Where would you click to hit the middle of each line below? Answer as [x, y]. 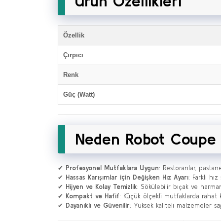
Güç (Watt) [79, 94]
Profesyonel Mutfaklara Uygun [112, 168]
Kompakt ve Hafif [92, 196]
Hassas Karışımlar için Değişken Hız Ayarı [127, 177]
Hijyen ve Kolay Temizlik [101, 187]
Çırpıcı [73, 55]
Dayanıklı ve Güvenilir [98, 205]
